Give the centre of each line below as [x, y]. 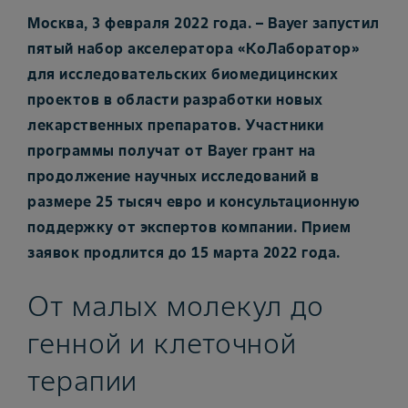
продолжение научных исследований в [173, 176]
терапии [83, 380]
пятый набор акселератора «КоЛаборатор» [194, 48]
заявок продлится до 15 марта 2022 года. [184, 252]
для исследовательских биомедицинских [183, 74]
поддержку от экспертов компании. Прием [189, 227]
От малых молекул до [176, 306]
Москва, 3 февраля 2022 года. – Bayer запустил [204, 23]
